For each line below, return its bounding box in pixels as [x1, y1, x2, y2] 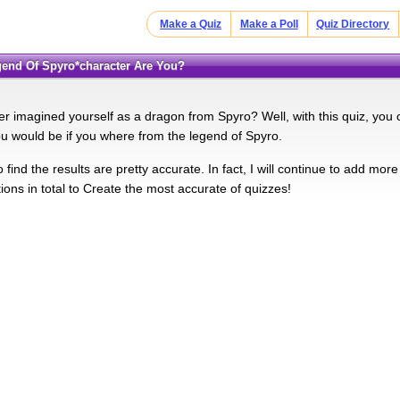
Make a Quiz [160, 18, 222, 30]
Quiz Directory [316, 18, 390, 30]
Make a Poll [239, 18, 298, 30]
